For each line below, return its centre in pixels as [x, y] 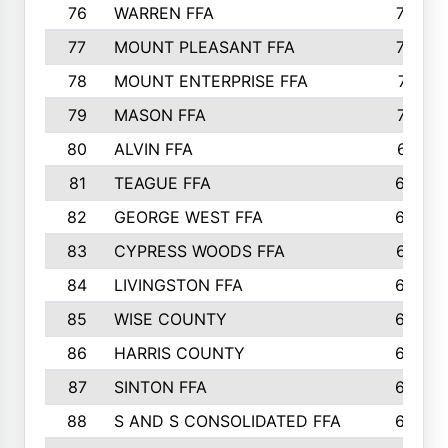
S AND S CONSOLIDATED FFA [227, 421]
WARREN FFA [163, 13]
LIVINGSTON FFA [178, 285]
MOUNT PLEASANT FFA [204, 47]
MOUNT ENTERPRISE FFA [210, 81]
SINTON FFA [160, 387]
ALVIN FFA [153, 149]
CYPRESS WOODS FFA [199, 251]
